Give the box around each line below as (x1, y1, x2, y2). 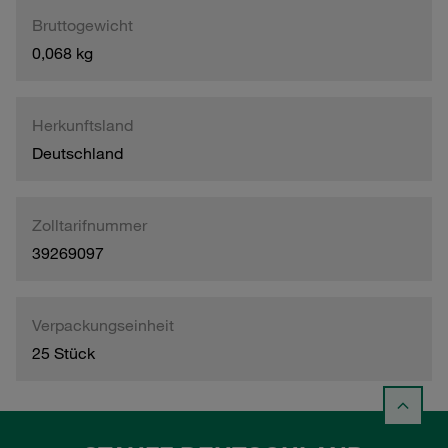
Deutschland (32, 142, 123, 163)
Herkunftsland (32, 114, 133, 135)
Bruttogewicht (32, 14, 133, 35)
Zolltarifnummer (32, 214, 147, 235)
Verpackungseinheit (32, 314, 174, 335)
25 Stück (32, 342, 95, 363)
